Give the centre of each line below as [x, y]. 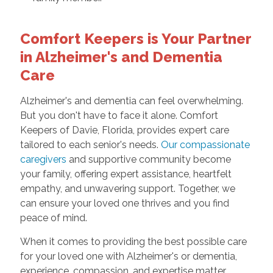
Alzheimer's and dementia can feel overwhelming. [131, 101]
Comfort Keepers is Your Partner [135, 38]
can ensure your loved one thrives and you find [124, 203]
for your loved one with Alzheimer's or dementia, [128, 256]
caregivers [43, 159]
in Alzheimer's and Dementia [121, 57]
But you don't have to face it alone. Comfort [119, 115]
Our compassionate [205, 144]
